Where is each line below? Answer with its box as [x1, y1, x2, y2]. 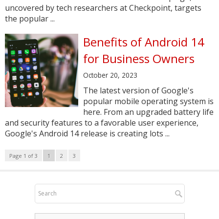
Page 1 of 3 [9, 152, 38, 159]
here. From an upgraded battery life [83, 107, 214, 117]
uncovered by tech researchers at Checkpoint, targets [5, 2, 201, 13]
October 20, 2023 [83, 70, 137, 80]
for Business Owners [83, 50, 195, 66]
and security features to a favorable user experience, [5, 117, 198, 128]
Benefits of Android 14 [83, 34, 204, 50]
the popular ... [5, 13, 55, 24]
